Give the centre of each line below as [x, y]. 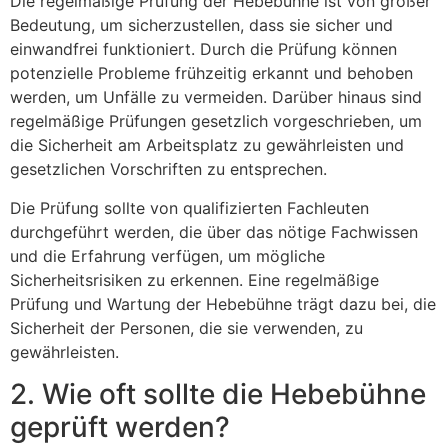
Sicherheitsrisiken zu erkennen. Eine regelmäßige [194, 279]
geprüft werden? [120, 427]
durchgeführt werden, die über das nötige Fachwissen [214, 231]
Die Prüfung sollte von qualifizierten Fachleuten [189, 207]
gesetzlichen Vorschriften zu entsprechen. [168, 169]
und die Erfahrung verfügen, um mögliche [167, 255]
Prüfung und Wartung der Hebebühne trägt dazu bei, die [223, 303]
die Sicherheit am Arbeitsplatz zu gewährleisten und [207, 145]
